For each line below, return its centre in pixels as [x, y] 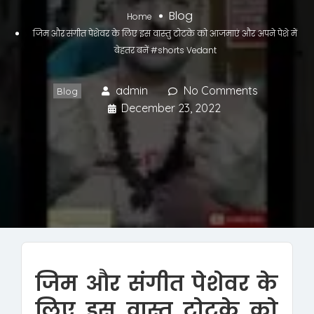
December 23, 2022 [171, 108]
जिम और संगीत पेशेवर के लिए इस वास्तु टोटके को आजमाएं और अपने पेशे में [165, 34]
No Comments [220, 91]
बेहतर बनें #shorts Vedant [165, 50]
